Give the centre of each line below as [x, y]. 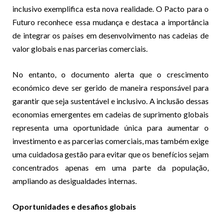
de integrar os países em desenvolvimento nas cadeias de [110, 35]
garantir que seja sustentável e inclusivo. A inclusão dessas [110, 101]
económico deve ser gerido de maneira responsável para [110, 87]
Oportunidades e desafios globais [74, 206]
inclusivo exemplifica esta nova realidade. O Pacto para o [110, 8]
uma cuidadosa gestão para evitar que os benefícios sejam [110, 154]
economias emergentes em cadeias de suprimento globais [110, 114]
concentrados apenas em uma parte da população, [110, 167]
